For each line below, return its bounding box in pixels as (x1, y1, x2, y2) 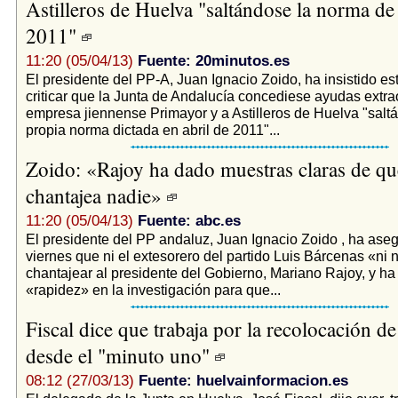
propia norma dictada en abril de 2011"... (25, 121, 280, 138)
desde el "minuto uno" (25, 341, 215, 369)
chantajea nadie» (25, 181, 167, 209)
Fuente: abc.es (137, 211, 241, 229)
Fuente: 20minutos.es (137, 52, 290, 69)
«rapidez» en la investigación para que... (25, 281, 281, 298)
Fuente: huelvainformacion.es (138, 371, 348, 389)
